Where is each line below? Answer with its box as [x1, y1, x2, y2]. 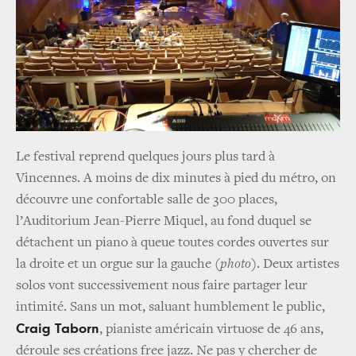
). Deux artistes [251, 257, 339, 272]
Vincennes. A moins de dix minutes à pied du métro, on [16, 171, 336, 186]
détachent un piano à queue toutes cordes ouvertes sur [16, 235, 329, 250]
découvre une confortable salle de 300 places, [16, 192, 277, 207]
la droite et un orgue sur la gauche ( [16, 257, 220, 272]
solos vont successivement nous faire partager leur [16, 278, 308, 293]
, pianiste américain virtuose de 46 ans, [99, 322, 323, 337]
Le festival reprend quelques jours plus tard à [16, 149, 275, 164]
